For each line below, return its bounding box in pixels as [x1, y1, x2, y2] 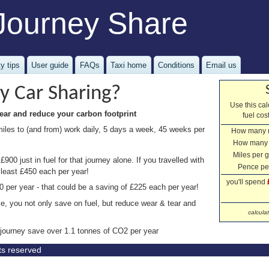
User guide [31, 60, 68, 70]
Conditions [158, 60, 195, 70]
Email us [206, 60, 237, 70]
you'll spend [226, 178, 267, 186]
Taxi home [110, 60, 147, 70]
